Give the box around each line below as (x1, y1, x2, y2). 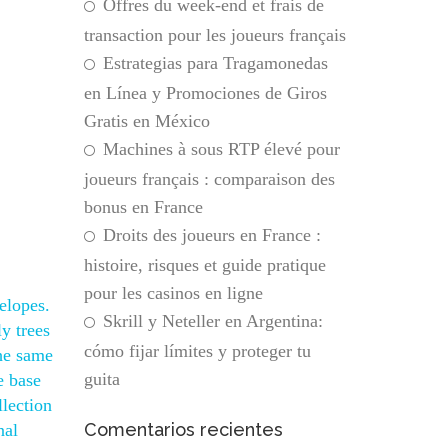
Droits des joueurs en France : (102, 225, 321, 245)
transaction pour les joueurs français (83, 25, 346, 45)
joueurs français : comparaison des (83, 169, 335, 189)
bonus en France (83, 197, 203, 217)
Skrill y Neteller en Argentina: (102, 311, 323, 331)
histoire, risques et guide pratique (83, 255, 326, 275)
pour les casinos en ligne (83, 283, 263, 303)
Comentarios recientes (83, 419, 283, 440)
